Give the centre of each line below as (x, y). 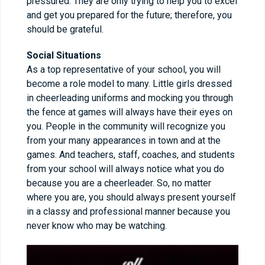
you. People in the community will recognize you (126, 127)
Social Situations (64, 56)
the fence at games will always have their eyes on (130, 112)
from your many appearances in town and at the (124, 141)
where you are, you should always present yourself (131, 198)
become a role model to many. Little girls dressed (129, 84)
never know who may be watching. (97, 226)
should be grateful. (65, 30)
